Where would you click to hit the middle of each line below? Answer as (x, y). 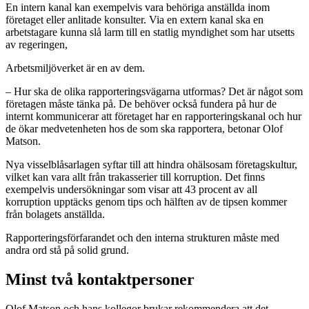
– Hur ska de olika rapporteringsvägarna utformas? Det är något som (154, 92)
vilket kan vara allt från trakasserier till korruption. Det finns (135, 177)
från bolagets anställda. (55, 215)
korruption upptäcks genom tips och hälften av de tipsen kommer (146, 202)
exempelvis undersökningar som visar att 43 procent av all (131, 190)
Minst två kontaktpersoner (100, 279)
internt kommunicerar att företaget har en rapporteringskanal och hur (153, 117)
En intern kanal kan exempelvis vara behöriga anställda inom (138, 8)
